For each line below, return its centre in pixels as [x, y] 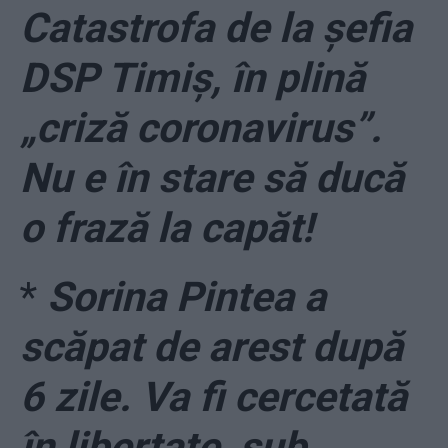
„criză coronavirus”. [201, 128]
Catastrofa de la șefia [216, 28]
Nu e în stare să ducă [212, 178]
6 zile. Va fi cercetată [213, 397]
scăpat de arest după [211, 347]
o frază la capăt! [166, 228]
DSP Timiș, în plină [192, 78]
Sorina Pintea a [186, 297]
